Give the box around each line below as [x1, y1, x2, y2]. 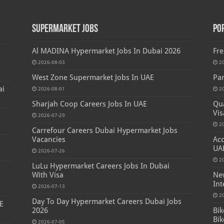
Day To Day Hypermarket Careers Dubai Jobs [31, 196, 181, 206]
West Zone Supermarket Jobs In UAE [31, 72, 154, 82]
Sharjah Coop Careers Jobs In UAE [31, 99, 147, 108]
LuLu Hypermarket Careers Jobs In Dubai [31, 161, 169, 170]
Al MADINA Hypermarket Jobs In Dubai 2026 [31, 46, 180, 55]
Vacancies [31, 134, 65, 144]
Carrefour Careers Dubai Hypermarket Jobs [31, 125, 177, 135]
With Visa [31, 170, 63, 179]
